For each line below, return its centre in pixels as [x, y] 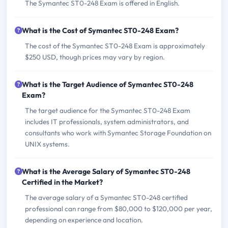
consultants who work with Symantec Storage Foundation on [118, 133]
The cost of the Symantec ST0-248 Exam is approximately [115, 46]
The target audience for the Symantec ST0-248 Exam [108, 111]
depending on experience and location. [84, 220]
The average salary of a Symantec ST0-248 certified [106, 198]
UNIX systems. [47, 144]
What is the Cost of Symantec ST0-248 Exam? [100, 31]
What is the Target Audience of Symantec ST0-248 [108, 85]
